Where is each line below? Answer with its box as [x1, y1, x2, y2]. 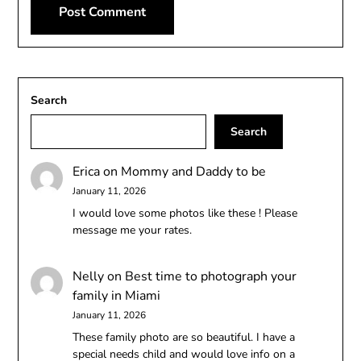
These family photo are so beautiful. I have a [73, 330, 296, 346]
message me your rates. [73, 222, 193, 238]
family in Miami [73, 287, 161, 305]
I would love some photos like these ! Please [73, 205, 298, 221]
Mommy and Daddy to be [121, 162, 267, 180]
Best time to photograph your [125, 268, 297, 286]
